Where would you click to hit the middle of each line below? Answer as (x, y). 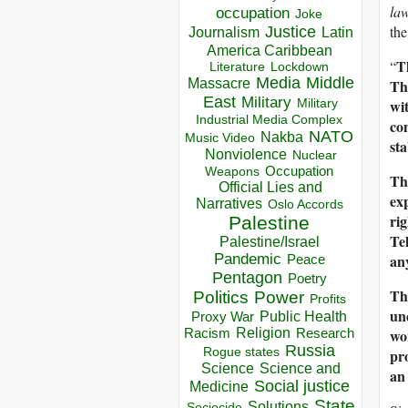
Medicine (219, 387)
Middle (330, 83)
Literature (237, 67)
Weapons (232, 172)
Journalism (224, 32)
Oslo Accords (305, 205)
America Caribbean (269, 51)
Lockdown (300, 67)
